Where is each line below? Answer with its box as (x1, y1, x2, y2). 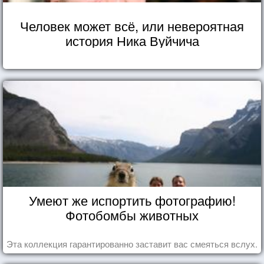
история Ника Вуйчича (65, 31, 199, 49)
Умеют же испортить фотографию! (28, 190, 236, 209)
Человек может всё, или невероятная (20, 16, 244, 35)
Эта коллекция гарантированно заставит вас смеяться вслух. (6, 237, 258, 250)
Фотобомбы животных (65, 205, 199, 224)
